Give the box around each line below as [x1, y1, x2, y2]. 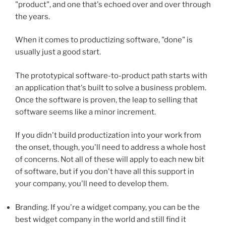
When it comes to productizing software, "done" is [15, 35, 193, 45]
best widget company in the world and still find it [15, 214, 186, 224]
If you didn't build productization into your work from [15, 131, 201, 140]
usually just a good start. [15, 47, 101, 57]
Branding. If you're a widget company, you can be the [15, 202, 200, 212]
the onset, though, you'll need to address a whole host [15, 143, 206, 152]
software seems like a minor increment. [15, 107, 156, 117]
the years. [15, 12, 50, 21]
